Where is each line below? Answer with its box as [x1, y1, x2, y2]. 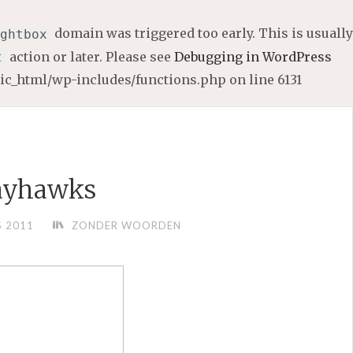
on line [226, 72, 277, 88]
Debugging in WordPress [174, 48, 332, 65]
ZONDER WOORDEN [71, 219, 181, 232]
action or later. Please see [6, 48, 174, 65]
